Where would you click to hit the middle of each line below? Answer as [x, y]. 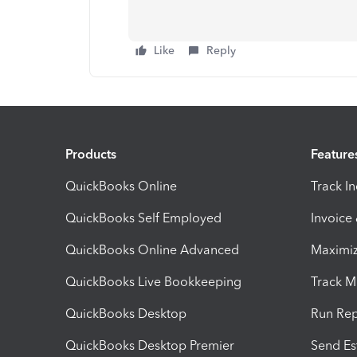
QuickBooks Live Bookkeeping [153, 281]
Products [91, 154]
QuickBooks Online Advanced [152, 249]
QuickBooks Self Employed [143, 218]
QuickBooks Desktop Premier [150, 345]
